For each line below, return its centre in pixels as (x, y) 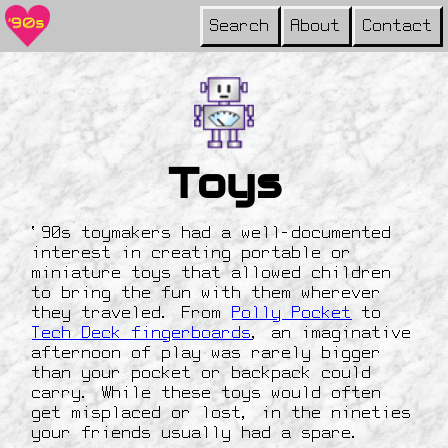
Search (240, 27)
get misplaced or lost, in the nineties (222, 414)
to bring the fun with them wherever (207, 294)
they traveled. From (132, 314)
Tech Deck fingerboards (142, 334)
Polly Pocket (292, 314)
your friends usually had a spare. (197, 434)
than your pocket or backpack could (202, 374)
